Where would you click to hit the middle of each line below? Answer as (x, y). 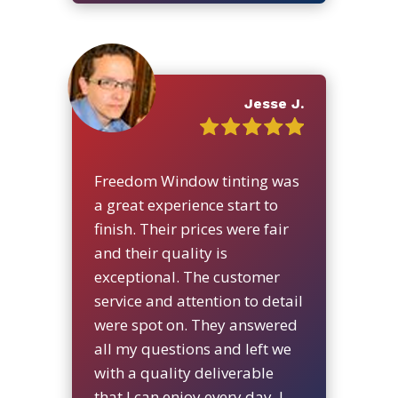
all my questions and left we (192, 348)
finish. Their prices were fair (191, 228)
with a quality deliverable (183, 372)
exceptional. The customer (187, 276)
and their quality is (160, 252)
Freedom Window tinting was (196, 180)
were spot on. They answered (195, 324)
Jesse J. (274, 103)
